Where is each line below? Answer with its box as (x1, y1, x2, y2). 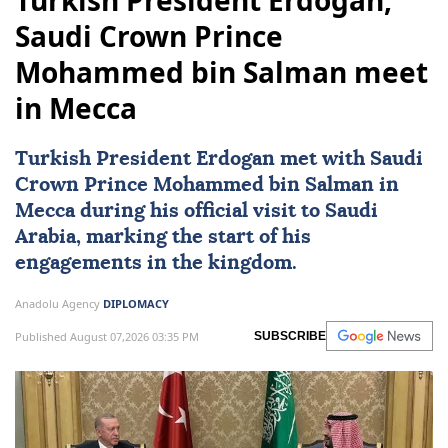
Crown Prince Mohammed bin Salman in (15, 175, 399, 196)
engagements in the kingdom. (15, 253, 297, 274)
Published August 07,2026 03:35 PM (15, 328, 199, 344)
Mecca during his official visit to (15, 201, 325, 222)
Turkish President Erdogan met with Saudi (15, 149, 423, 170)
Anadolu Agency (15, 296, 103, 312)
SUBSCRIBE (254, 329, 326, 344)
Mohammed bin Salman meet (15, 53, 428, 92)
